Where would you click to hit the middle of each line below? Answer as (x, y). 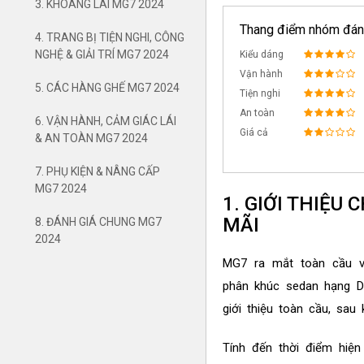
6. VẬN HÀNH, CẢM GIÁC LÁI (106, 121)
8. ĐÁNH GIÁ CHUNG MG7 (98, 221)
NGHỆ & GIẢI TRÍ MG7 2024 (102, 54)
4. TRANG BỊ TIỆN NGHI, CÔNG (110, 37)
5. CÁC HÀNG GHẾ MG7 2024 (107, 87)
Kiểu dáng (261, 54)
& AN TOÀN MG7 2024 (91, 138)
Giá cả (253, 132)
